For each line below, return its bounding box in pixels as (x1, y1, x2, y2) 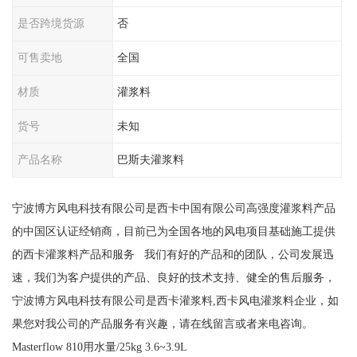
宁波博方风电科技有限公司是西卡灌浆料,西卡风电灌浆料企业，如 (11, 294, 339, 308)
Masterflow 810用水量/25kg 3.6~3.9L (11, 340, 187, 354)
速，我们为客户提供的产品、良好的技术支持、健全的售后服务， (11, 271, 335, 284)
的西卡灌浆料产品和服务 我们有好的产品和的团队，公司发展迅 (11, 248, 334, 261)
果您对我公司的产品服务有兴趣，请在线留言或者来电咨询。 (11, 317, 313, 331)
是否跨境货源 (17, 17, 84, 30)
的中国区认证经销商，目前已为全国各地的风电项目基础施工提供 (11, 225, 335, 238)
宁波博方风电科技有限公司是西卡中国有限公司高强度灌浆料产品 (11, 202, 335, 215)
